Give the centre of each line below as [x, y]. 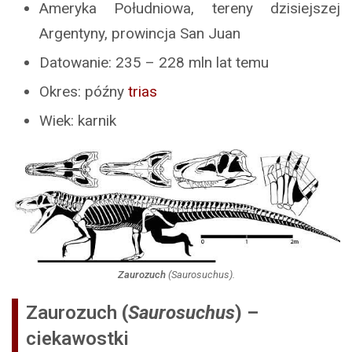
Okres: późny [84, 92]
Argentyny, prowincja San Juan [140, 34]
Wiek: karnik [78, 121]
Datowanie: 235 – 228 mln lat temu [154, 63]
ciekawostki [77, 339]
